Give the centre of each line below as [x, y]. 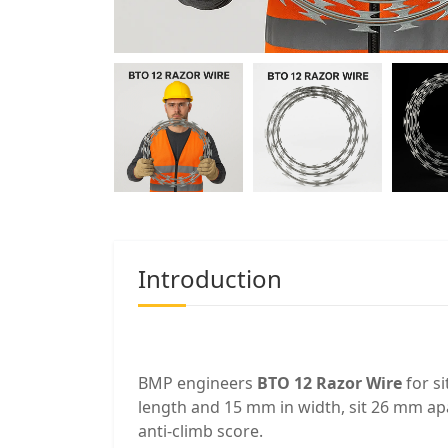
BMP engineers [197, 383]
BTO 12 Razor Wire [329, 383]
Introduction [210, 278]
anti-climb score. [200, 431]
